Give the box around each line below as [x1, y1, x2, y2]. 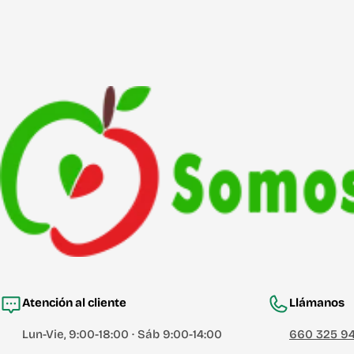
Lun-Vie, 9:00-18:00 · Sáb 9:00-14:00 [22, 327, 222, 341]
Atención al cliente [22, 296, 126, 310]
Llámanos [289, 296, 345, 310]
